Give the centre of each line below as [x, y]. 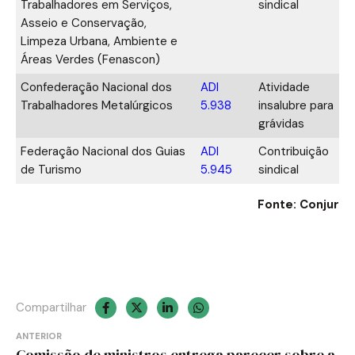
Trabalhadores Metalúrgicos [97, 105]
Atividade [284, 87]
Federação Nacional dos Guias [103, 151]
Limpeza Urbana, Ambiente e [99, 41]
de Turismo [51, 169]
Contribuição [294, 151]
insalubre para [296, 105]
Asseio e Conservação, [84, 23]
